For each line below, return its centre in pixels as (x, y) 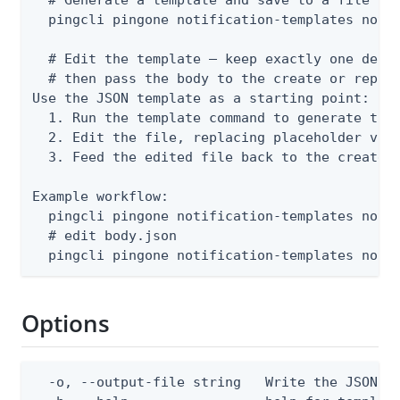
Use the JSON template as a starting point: (201, 98)
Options (66, 324)
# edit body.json (104, 235)
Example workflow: (100, 196)
